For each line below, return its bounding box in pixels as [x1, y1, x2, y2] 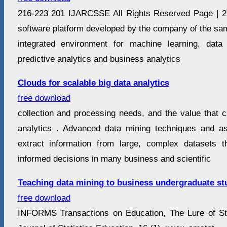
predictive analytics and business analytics [17, 54, 180, 64]
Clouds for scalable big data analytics [17, 78, 169, 88]
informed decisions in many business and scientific [17, 154, 211, 164]
